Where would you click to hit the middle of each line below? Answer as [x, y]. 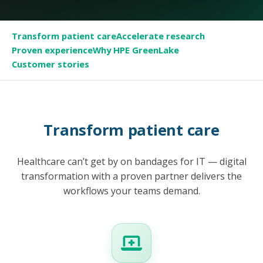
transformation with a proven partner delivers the [131, 176]
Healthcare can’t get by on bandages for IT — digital [131, 161]
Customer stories [50, 64]
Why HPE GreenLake [136, 50]
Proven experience [52, 50]
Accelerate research [161, 36]
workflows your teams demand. [131, 190]
